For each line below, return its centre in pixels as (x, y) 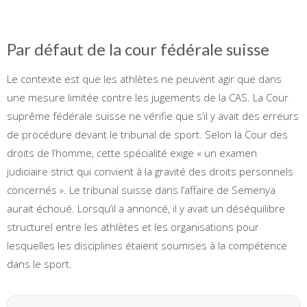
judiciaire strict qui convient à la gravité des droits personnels (150, 171)
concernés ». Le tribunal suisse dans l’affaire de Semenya (141, 189)
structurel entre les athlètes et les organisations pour (133, 226)
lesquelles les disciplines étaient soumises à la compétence (147, 245)
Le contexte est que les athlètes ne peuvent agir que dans (144, 78)
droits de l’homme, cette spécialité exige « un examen (132, 152)
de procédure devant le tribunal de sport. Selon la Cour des (147, 134)
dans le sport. (39, 263)
